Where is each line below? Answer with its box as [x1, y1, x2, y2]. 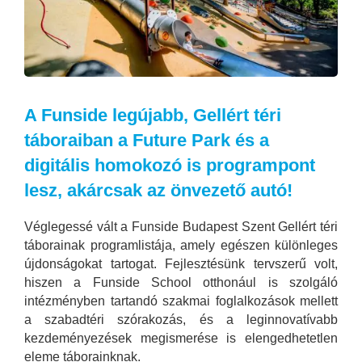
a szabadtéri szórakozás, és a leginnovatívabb [24, 313, 338, 327]
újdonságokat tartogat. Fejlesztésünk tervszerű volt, [24, 257, 338, 271]
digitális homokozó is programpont [24, 155, 315, 176]
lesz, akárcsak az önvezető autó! [24, 180, 293, 201]
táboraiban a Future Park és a [24, 130, 269, 151]
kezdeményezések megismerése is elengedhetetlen [24, 331, 338, 346]
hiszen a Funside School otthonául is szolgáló [24, 276, 338, 290]
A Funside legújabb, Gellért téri [24, 105, 281, 126]
